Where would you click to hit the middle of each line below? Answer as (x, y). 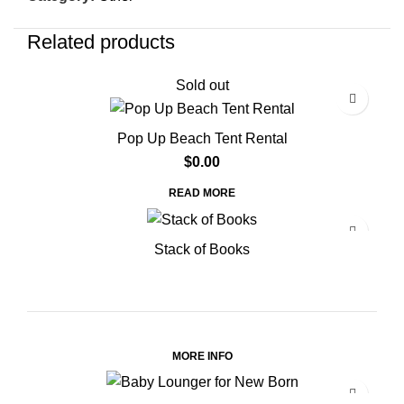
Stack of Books (202, 249)
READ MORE (202, 193)
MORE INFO (202, 356)
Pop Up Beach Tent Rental (202, 139)
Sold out (202, 86)
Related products (101, 42)
